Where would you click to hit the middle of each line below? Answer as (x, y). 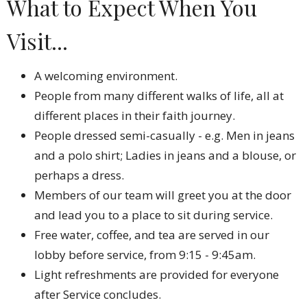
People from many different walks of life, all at (159, 95)
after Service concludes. (98, 294)
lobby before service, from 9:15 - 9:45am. (146, 254)
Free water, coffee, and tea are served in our (152, 234)
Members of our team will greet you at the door (163, 195)
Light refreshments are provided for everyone (157, 274)
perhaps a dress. (79, 175)
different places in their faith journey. (135, 115)
